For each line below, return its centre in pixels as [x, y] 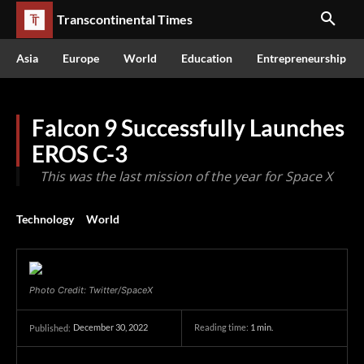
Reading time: [222, 327]
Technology [45, 219]
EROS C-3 [80, 154]
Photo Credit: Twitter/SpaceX [91, 290]
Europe [81, 58]
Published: [50, 328]
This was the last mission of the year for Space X [186, 176]
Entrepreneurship [301, 58]
